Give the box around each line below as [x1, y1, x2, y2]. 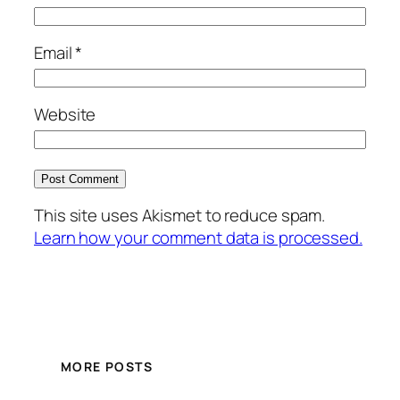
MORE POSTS [61, 358, 153, 376]
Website [34, 103, 96, 127]
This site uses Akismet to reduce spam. [34, 204, 326, 228]
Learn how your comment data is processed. [34, 226, 362, 250]
